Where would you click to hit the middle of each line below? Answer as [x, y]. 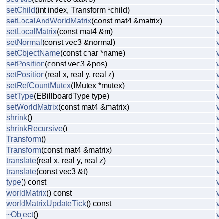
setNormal [24, 43]
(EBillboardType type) [71, 96]
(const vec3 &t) [62, 172]
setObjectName [33, 53]
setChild [21, 10]
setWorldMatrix [32, 107]
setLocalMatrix [32, 32]
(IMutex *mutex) [98, 86]
